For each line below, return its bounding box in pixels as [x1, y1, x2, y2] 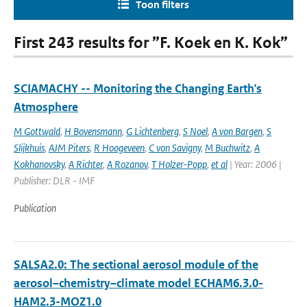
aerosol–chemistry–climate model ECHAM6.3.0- [14, 275, 263, 291]
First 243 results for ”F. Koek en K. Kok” [14, 34, 288, 52]
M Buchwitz [205, 141, 250, 154]
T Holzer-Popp [151, 158, 207, 171]
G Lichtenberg [126, 125, 179, 138]
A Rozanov [107, 158, 147, 171]
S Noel [183, 125, 208, 138]
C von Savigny [149, 141, 201, 154]
